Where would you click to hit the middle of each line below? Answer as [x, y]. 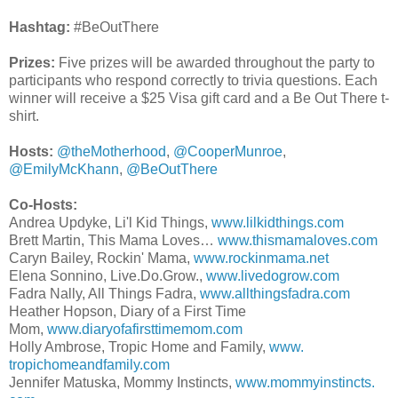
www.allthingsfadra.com [275, 294]
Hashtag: [41, 28]
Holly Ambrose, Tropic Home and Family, [139, 347]
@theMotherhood [111, 152]
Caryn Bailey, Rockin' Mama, [101, 259]
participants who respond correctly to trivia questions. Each [193, 81]
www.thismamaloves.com [298, 241]
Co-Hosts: [45, 205]
